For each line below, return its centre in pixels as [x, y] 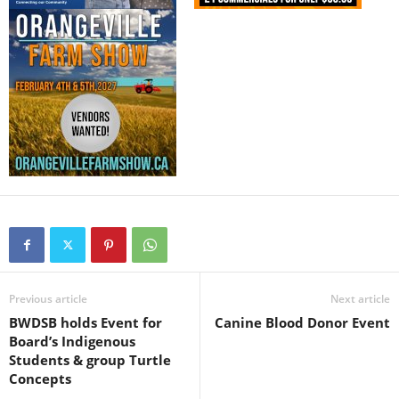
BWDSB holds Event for [85, 322]
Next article [360, 298]
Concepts [40, 378]
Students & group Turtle [90, 359]
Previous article [48, 298]
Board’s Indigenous [72, 341]
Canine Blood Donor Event [302, 322]
